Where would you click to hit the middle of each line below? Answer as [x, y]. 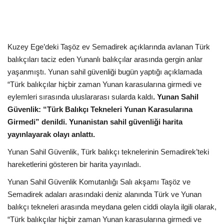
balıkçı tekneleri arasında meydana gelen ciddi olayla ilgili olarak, [112, 207]
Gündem [24, 79]
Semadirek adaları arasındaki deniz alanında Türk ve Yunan [104, 194]
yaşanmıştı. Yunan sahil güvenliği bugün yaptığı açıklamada [105, 72]
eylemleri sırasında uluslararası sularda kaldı [80, 97]
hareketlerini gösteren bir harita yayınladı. [74, 164]
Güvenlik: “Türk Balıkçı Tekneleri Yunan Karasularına [100, 109]
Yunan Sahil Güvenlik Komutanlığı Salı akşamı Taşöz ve [99, 182]
